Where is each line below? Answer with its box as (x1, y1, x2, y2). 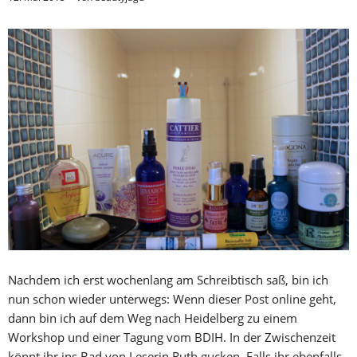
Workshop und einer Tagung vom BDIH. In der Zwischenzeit (8, 328, 335, 345)
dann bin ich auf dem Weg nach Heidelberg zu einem (8, 309, 297, 326)
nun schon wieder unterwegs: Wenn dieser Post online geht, (8, 290, 336, 307)
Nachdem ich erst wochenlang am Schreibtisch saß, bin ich (8, 271, 328, 288)
